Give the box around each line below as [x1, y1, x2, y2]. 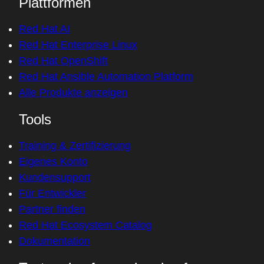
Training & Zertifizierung [19, 140, 131, 151]
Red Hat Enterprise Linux [19, 39, 137, 51]
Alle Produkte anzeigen [19, 87, 128, 98]
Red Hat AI [19, 23, 70, 35]
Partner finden [19, 203, 85, 215]
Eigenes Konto [19, 156, 88, 167]
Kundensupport [19, 171, 91, 183]
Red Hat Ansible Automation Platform [19, 71, 193, 82]
